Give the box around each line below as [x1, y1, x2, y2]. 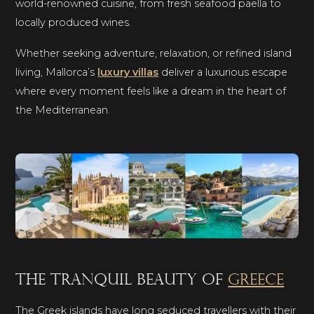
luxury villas [97, 65, 159, 78]
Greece [228, 272, 285, 289]
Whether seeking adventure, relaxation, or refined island [15, 46, 292, 60]
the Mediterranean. [15, 103, 111, 116]
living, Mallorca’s [15, 65, 98, 78]
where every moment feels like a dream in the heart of [15, 84, 287, 97]
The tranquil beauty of [15, 272, 228, 289]
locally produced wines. [15, 15, 132, 29]
